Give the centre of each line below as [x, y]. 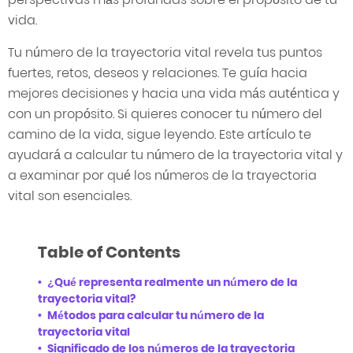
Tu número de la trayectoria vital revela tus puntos [165, 52]
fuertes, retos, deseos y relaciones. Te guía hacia [158, 73]
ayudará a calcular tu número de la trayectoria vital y [175, 155]
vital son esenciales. [70, 196]
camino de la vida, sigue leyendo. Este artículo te [160, 134]
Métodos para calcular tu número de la [156, 316]
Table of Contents [109, 252]
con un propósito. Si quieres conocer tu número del [165, 114]
